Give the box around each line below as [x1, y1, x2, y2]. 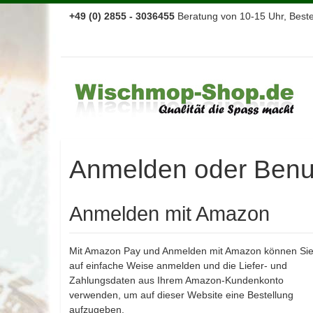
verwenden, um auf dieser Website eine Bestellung [69, 289, 293, 300]
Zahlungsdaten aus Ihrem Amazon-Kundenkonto [69, 275, 284, 286]
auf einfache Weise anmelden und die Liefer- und [69, 260, 287, 271]
